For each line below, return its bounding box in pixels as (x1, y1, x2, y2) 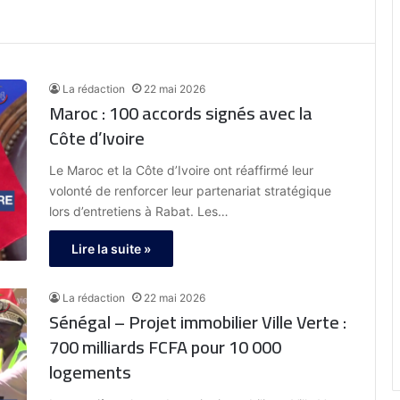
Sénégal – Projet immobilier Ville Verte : (49, 305, 262, 339)
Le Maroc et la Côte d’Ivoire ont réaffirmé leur (49, 162, 313, 179)
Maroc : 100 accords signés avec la (49, 96, 312, 130)
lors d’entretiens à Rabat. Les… (49, 204, 229, 220)
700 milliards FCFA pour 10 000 (49, 330, 281, 364)
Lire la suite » (71, 241, 151, 257)
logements (49, 355, 131, 389)
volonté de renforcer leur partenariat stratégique (49, 183, 331, 199)
